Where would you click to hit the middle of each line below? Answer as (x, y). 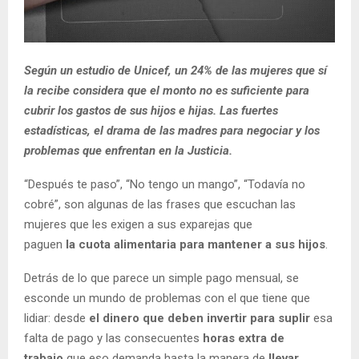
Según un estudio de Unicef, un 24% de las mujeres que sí (175, 70)
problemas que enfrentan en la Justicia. (128, 150)
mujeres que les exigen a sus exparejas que (138, 224)
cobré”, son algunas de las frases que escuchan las (160, 204)
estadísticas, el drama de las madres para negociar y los (172, 130)
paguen (43, 244)
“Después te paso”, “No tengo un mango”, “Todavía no (165, 184)
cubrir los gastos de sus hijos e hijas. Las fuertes (151, 110)
